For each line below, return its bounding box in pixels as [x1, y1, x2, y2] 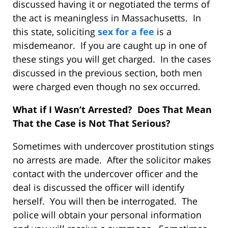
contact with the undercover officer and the [13, 167, 198, 180]
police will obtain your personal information [13, 209, 202, 221]
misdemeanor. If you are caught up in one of [13, 39, 207, 52]
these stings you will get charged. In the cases [13, 53, 211, 66]
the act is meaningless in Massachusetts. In [13, 12, 201, 24]
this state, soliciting [13, 25, 98, 38]
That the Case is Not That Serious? [13, 117, 170, 130]
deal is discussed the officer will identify [13, 181, 184, 194]
